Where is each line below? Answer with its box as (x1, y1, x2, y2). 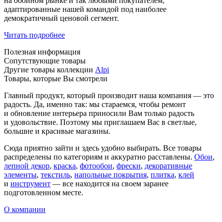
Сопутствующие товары (4, 56, 86, 65)
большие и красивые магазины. (4, 127, 111, 136)
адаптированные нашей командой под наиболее (4, 5, 166, 14)
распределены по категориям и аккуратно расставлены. (4, 153, 194, 162)
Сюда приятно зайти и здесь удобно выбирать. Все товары (4, 144, 202, 153)
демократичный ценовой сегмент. (4, 14, 119, 23)
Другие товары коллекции (4, 65, 95, 74)
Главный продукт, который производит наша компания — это (4, 91, 214, 100)
